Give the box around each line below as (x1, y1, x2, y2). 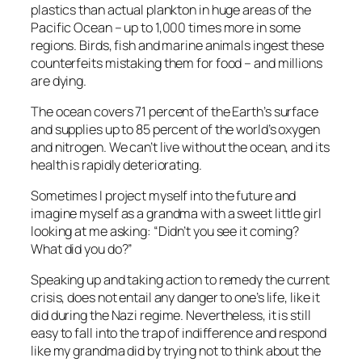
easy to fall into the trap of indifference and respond (31, 324, 326, 343)
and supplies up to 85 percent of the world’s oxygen (31, 120, 320, 138)
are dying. (31, 71, 87, 90)
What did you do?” (31, 240, 133, 258)
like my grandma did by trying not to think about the (31, 342, 321, 360)
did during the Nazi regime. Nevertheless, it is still (31, 306, 311, 325)
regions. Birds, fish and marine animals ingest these (31, 36, 324, 54)
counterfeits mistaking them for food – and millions (31, 53, 322, 72)
